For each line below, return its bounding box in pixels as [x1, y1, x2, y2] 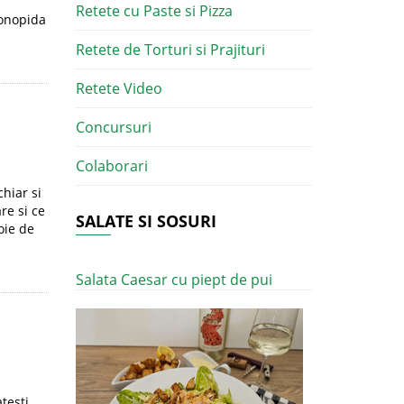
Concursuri [75, 117, 151, 137]
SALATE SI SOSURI [75, 210, 216, 232]
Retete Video [75, 78, 162, 98]
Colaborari [75, 156, 148, 176]
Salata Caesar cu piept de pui [75, 270, 272, 289]
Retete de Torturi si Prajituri [75, 40, 265, 60]
